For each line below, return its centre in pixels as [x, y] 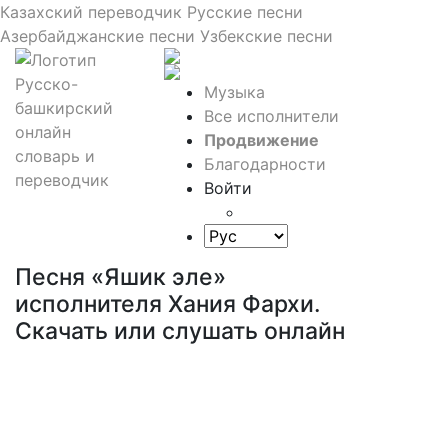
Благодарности [265, 164]
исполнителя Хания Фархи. [168, 304]
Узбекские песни [266, 36]
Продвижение [262, 140]
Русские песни [245, 12]
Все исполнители [272, 116]
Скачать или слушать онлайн [180, 331]
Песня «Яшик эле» [120, 277]
